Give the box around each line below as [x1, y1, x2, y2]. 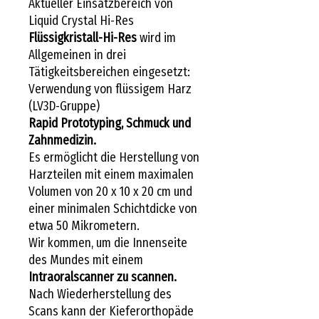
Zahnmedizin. [28, 132, 96, 148]
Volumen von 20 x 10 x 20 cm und [28, 183, 192, 199]
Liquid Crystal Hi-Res [28, 12, 134, 28]
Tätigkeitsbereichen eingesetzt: [28, 63, 190, 80]
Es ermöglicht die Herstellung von [28, 149, 199, 165]
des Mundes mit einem [28, 251, 143, 268]
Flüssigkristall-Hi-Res [28, 29, 137, 46]
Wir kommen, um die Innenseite [28, 234, 187, 251]
